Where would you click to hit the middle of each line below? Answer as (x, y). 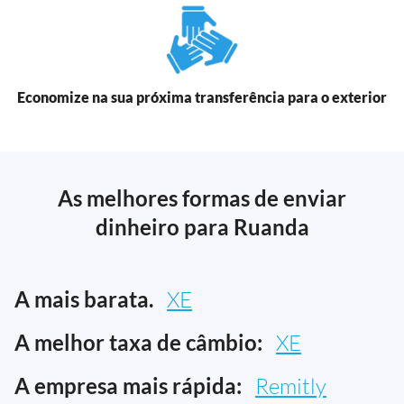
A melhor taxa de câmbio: (138, 342)
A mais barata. (84, 298)
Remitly (291, 386)
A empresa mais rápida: (128, 385)
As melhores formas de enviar (202, 197)
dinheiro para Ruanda (202, 226)
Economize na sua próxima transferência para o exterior (202, 96)
